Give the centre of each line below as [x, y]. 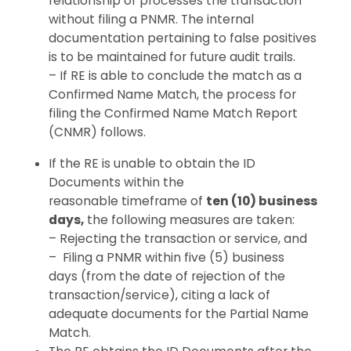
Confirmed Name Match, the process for [173, 94]
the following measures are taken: [191, 219]
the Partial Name [257, 313]
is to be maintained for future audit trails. [172, 56]
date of [168, 276]
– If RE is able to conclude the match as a [175, 75]
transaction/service [109, 295]
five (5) [207, 257]
